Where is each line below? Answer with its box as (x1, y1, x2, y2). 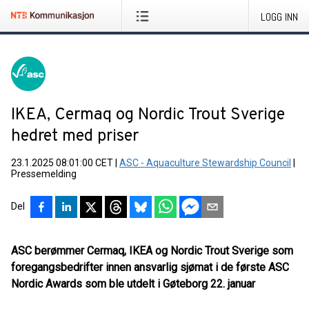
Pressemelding (11, 168, 77, 179)
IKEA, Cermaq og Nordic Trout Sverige (11, 105, 285, 126)
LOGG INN (261, 10, 298, 24)
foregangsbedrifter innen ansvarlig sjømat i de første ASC (11, 261, 289, 274)
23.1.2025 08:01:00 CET (11, 157, 113, 168)
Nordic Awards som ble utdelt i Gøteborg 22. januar (11, 277, 255, 290)
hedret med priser (11, 126, 139, 147)
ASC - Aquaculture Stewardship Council (119, 157, 291, 168)
